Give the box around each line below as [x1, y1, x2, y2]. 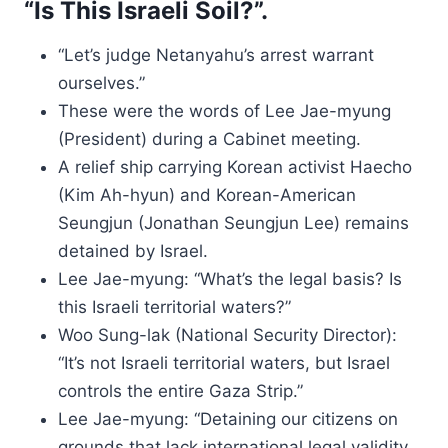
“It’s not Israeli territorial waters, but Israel [58, 353, 390, 373]
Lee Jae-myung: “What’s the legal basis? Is [58, 269, 402, 289]
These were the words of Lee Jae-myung [58, 101, 391, 121]
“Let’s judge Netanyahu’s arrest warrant [58, 45, 374, 65]
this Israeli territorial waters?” [58, 297, 291, 317]
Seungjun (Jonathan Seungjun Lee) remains [58, 213, 409, 233]
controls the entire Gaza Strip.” [58, 381, 303, 401]
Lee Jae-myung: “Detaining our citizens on [58, 409, 398, 429]
